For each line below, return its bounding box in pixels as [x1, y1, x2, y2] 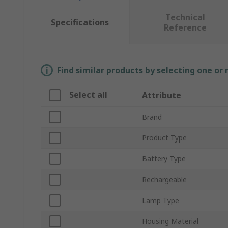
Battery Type [142, 154, 186, 164]
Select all [69, 89, 107, 101]
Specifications [50, 17, 109, 28]
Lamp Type [142, 195, 179, 206]
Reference [163, 22, 207, 34]
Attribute [142, 90, 181, 101]
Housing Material [142, 216, 198, 226]
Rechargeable [142, 175, 187, 185]
